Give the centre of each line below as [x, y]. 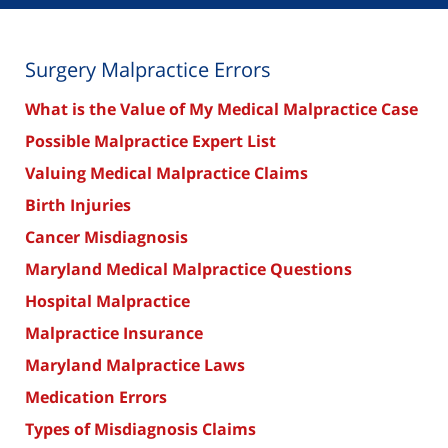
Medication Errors [96, 397]
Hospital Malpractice [107, 301]
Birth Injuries [78, 205]
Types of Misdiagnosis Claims [140, 429]
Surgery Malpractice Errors [148, 70]
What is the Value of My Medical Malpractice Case [221, 109]
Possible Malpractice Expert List [150, 141]
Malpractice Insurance [114, 333]
